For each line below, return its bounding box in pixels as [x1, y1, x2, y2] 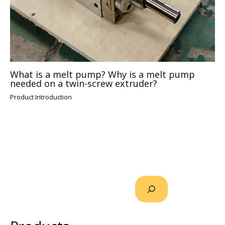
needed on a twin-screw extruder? [10, 77, 157, 90]
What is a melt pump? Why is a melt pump [10, 68, 195, 81]
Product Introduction [10, 92, 72, 102]
